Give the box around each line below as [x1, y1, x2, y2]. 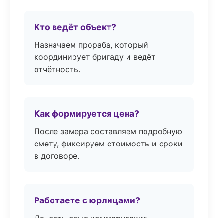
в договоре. [34, 151, 79, 161]
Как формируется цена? [34, 109, 139, 119]
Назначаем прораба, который [34, 40, 148, 50]
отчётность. [34, 64, 80, 74]
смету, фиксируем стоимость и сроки [34, 139, 182, 148]
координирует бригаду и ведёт [34, 52, 156, 62]
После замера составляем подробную [34, 127, 182, 136]
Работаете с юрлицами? [34, 195, 140, 205]
